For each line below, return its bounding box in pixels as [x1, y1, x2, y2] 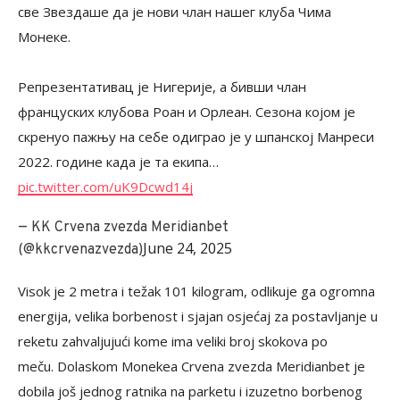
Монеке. [18, 28, 71, 46]
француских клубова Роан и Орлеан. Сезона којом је [18, 103, 355, 121]
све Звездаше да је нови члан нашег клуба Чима [18, 3, 331, 21]
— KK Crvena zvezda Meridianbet [18, 219, 229, 237]
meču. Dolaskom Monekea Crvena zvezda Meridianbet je [18, 357, 365, 376]
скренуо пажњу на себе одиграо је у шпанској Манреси [18, 128, 374, 146]
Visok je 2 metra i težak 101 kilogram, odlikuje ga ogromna [18, 282, 375, 301]
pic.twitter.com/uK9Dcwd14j [18, 178, 193, 196]
